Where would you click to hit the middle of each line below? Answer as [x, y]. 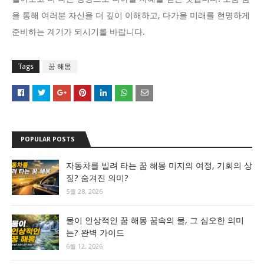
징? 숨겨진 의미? [97, 178]
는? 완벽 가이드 [95, 233]
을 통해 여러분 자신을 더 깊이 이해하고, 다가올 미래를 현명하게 [131, 16]
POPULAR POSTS [48, 140]
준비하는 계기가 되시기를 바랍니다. [78, 32]
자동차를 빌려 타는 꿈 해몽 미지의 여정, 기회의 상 [159, 166]
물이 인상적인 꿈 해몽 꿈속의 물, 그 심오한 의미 [155, 221]
